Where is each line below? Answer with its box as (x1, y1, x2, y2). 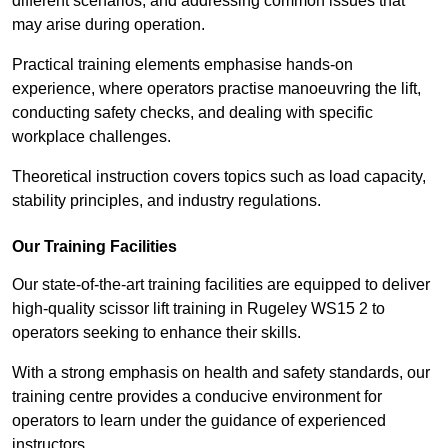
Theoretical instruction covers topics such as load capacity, (12, 168, 426, 186)
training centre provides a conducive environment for (12, 388, 382, 406)
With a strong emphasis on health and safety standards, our (12, 364, 430, 382)
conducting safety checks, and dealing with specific (12, 104, 373, 122)
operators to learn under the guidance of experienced (12, 412, 386, 430)
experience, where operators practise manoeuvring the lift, (12, 80, 421, 98)
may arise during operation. (12, 16, 205, 34)
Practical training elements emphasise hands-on (12, 56, 353, 74)
